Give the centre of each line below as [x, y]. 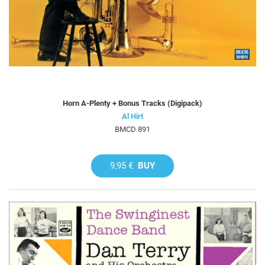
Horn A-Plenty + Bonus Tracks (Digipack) [132, 104]
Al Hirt [132, 117]
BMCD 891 [132, 130]
